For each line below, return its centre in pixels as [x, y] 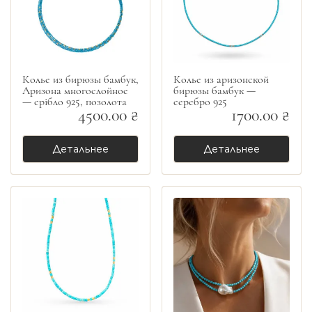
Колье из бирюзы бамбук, [80, 80]
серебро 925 [200, 102]
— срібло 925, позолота [75, 102]
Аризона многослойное [75, 91]
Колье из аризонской [221, 80]
